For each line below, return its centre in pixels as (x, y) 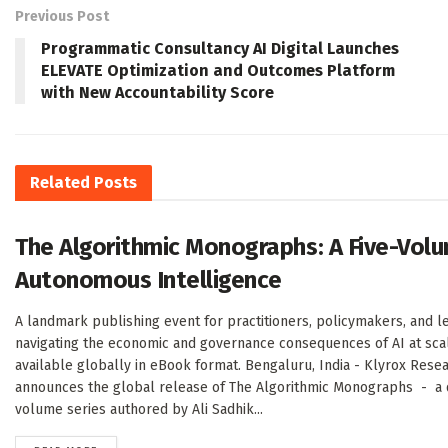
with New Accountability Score (157, 93)
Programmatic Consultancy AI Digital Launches (220, 49)
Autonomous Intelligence (148, 280)
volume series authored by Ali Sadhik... (139, 410)
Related (60, 183)
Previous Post (62, 17)
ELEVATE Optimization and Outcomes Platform (218, 71)
